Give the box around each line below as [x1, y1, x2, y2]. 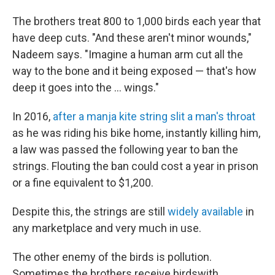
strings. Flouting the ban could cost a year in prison [12, 159, 258, 172]
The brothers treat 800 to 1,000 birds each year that [12, 14, 261, 28]
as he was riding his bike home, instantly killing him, [12, 126, 260, 139]
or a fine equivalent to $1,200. [12, 176, 153, 189]
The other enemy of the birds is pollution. [12, 250, 212, 263]
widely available [168, 204, 243, 218]
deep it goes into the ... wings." [12, 80, 159, 94]
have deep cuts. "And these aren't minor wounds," [12, 31, 252, 44]
